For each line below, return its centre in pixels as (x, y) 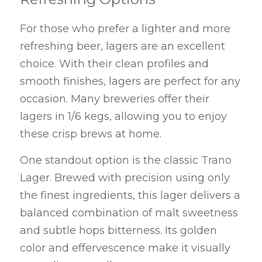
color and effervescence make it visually (125, 248)
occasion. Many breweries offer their (115, 99)
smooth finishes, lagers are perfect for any (130, 82)
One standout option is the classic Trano (126, 161)
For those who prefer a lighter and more (125, 29)
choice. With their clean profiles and (114, 64)
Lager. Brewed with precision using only (125, 178)
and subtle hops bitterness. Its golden (118, 231)
